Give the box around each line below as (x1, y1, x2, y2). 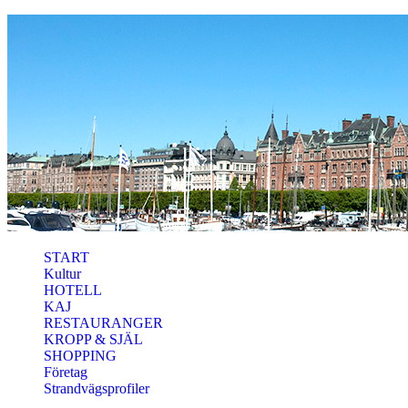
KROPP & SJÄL (44, 331, 143, 347)
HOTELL (44, 282, 102, 298)
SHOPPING (44, 348, 117, 363)
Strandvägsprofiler (44, 381, 149, 396)
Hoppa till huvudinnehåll (7, 15, 150, 30)
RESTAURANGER (44, 315, 163, 331)
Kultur (44, 266, 81, 281)
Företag (44, 364, 87, 380)
